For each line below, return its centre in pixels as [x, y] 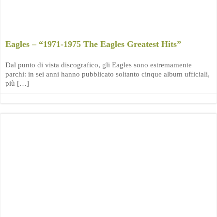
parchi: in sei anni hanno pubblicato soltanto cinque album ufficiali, [108, 74]
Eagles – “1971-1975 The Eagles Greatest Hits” [93, 44]
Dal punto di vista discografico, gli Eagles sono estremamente [99, 65]
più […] [17, 83]
